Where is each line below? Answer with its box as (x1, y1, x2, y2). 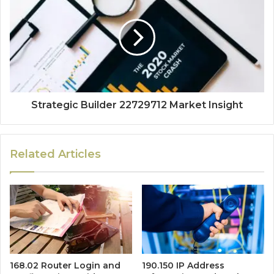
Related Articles (10, 147, 101, 161)
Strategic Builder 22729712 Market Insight (31, 99, 243, 111)
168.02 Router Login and (10, 260, 120, 272)
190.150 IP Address (142, 260, 224, 272)
